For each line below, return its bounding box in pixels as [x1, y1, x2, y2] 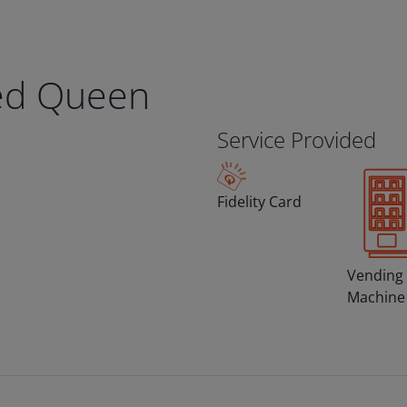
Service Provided [217, 124, 376, 154]
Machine [346, 286, 405, 307]
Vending [346, 264, 403, 285]
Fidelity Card [217, 192, 302, 212]
